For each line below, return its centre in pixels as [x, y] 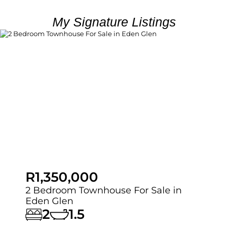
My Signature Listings [114, 22]
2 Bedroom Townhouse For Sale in [104, 190]
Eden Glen [49, 201]
